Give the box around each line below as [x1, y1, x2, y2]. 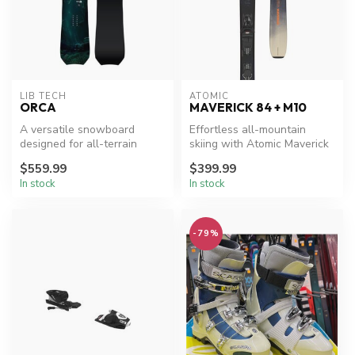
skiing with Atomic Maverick [189, 136, 329, 151]
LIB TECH [20, 90, 67, 102]
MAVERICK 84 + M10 [189, 99, 307, 115]
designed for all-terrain [20, 136, 137, 151]
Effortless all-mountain [189, 121, 306, 137]
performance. [20, 150, 86, 166]
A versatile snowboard [20, 121, 135, 137]
